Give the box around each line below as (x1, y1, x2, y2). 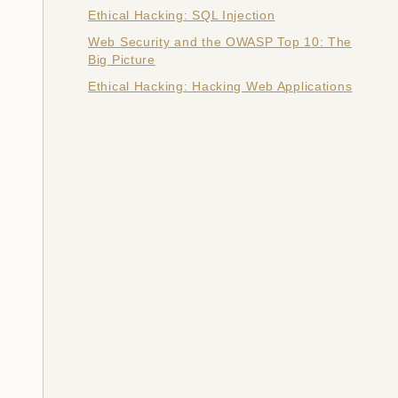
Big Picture (88, 52, 155, 68)
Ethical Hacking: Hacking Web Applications (88, 79, 353, 94)
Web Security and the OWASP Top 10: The (88, 35, 353, 50)
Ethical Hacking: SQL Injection (88, 8, 275, 23)
